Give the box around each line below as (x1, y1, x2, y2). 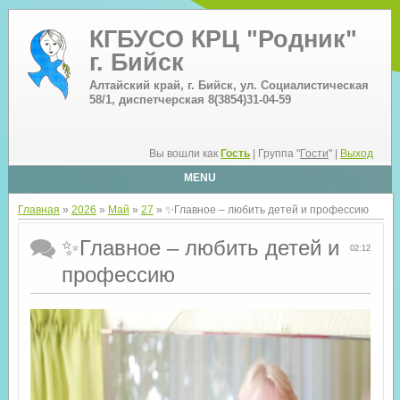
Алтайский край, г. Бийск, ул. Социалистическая (88, 79, 369, 92)
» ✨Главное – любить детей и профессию (153, 204, 369, 216)
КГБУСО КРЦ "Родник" (88, 26, 357, 53)
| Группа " (250, 147, 301, 160)
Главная (17, 204, 60, 216)
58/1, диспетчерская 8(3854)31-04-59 (88, 93, 291, 106)
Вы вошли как (149, 147, 221, 160)
